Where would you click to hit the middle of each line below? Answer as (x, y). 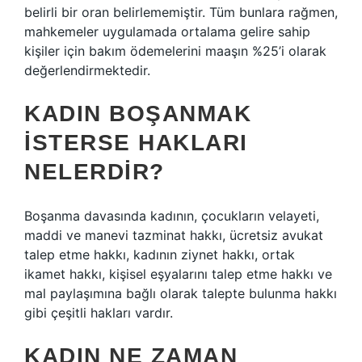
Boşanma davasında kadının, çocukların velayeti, (172, 216)
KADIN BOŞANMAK (138, 114)
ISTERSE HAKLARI (136, 143)
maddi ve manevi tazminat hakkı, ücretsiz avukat (174, 235)
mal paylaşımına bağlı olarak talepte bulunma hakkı (181, 293)
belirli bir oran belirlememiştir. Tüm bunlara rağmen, (181, 12)
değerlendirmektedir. (87, 70)
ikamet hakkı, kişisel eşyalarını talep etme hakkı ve (178, 274)
